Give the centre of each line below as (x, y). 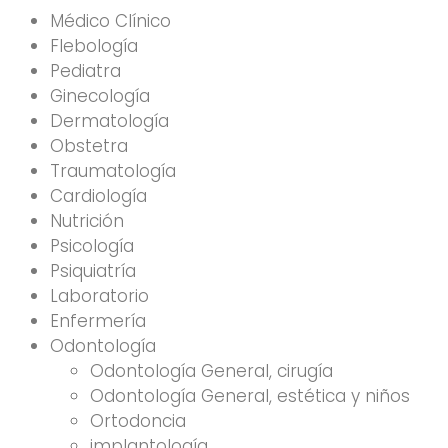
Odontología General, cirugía (211, 370)
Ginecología (100, 95)
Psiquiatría (93, 270)
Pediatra (85, 70)
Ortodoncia (138, 420)
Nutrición (89, 220)
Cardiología (98, 195)
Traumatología (113, 170)
